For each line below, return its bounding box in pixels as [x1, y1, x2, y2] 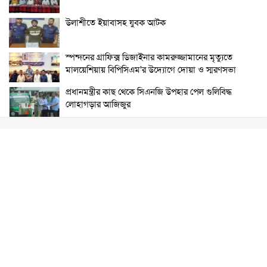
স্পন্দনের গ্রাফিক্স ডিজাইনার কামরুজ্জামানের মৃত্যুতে [66, 51, 232, 63]
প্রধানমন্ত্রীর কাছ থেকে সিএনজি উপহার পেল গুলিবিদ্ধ [66, 85, 232, 98]
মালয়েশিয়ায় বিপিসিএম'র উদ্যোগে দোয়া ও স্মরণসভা [66, 63, 236, 76]
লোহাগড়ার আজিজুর [66, 98, 131, 110]
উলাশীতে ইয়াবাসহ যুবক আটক [66, 16, 166, 29]
